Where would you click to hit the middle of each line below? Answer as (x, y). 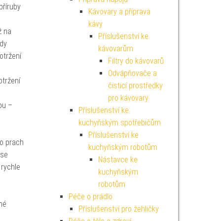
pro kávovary (128, 98)
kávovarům (115, 49)
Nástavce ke (118, 160)
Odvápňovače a (132, 73)
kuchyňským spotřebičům (119, 123)
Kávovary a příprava (119, 12)
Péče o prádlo (90, 197)
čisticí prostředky (135, 86)
